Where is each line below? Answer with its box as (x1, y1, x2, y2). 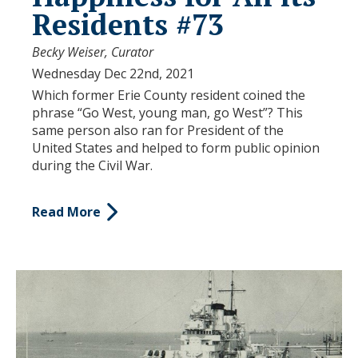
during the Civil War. (32, 156, 156, 174)
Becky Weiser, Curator (32, 42, 153, 61)
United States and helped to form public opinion (32, 138, 320, 157)
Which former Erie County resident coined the (32, 86, 305, 104)
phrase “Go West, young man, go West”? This (32, 103, 303, 121)
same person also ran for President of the (32, 121, 284, 139)
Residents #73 (32, 5, 224, 43)
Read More (32, 203, 101, 221)
